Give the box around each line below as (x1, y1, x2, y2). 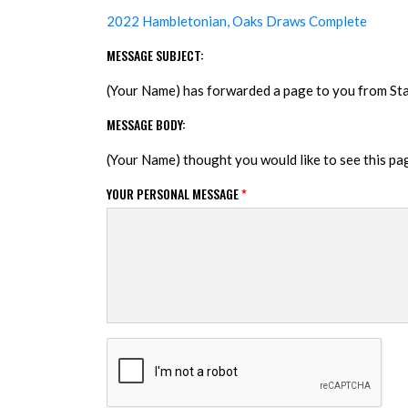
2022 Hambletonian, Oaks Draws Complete (107, 12, 367, 29)
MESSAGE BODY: (107, 114, 186, 134)
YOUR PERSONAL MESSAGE (107, 183, 241, 203)
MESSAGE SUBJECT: (107, 45, 204, 65)
